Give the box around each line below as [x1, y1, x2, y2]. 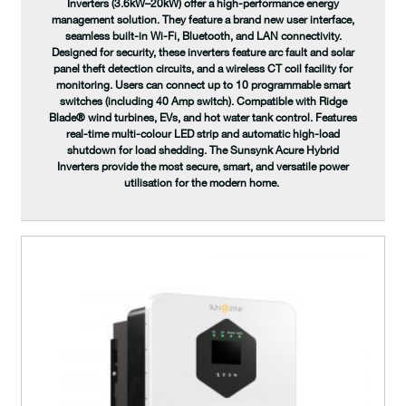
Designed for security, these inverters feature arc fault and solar [52, 46, 354, 59]
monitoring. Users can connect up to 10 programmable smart [55, 79, 351, 92]
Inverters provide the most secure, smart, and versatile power [57, 160, 349, 173]
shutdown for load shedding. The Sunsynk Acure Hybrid [67, 144, 339, 157]
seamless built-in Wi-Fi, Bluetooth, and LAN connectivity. [64, 30, 342, 43]
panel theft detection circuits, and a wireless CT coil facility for [53, 63, 353, 75]
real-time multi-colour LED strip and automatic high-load [66, 128, 340, 140]
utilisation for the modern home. [124, 177, 282, 189]
